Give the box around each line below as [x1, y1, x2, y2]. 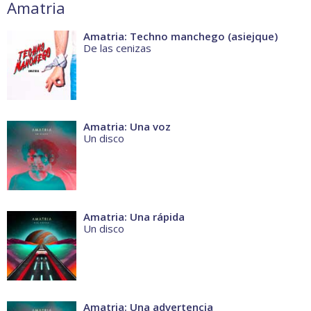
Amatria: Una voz [83, 119, 171, 134]
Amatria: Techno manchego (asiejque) [83, 29, 278, 44]
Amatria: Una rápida [83, 210, 185, 224]
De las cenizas [83, 41, 151, 56]
